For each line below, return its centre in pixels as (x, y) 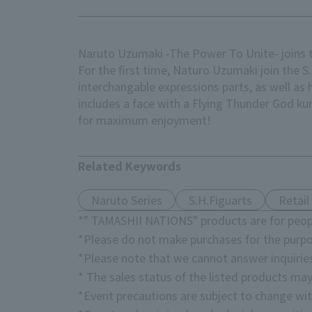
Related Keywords (130, 166)
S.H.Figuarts (221, 200)
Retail (294, 200)
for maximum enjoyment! (145, 120)
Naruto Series (127, 200)
